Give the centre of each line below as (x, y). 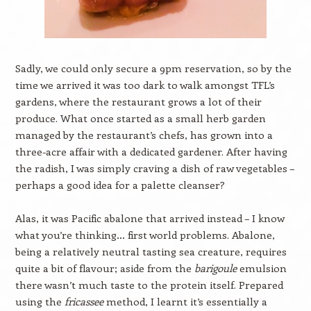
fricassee (84, 301)
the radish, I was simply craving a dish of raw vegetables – (154, 168)
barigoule (215, 268)
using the (40, 301)
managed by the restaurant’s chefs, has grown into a (144, 135)
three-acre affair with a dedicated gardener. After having (151, 151)
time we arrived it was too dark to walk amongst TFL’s (145, 85)
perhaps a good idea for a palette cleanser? (120, 185)
